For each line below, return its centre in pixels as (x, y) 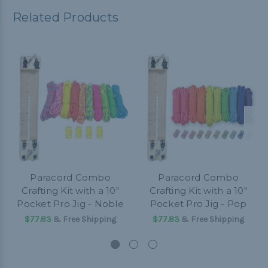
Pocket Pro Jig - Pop (198, 204)
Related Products (66, 18)
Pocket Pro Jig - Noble (70, 204)
